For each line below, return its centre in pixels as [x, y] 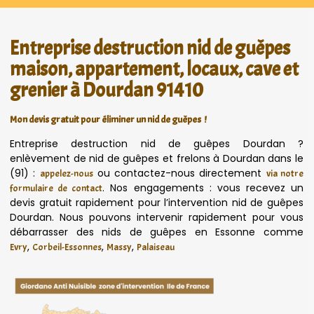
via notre [285, 174]
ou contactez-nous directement [179, 173]
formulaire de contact [56, 189]
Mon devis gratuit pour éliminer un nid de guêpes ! [108, 119]
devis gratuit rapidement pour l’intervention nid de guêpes [157, 203]
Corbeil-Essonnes [67, 247]
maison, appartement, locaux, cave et [154, 69]
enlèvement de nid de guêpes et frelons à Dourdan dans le [157, 159]
